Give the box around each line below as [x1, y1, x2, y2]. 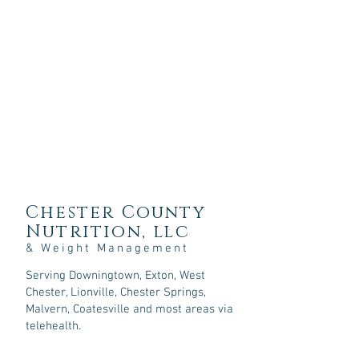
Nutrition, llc [26, 220, 190, 244]
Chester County [26, 201, 206, 224]
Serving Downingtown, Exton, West [26, 268, 205, 283]
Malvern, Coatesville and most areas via [26, 302, 233, 317]
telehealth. [26, 319, 81, 333]
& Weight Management [26, 241, 189, 256]
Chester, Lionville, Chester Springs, [26, 285, 206, 300]
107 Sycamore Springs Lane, [26, 335, 171, 351]
